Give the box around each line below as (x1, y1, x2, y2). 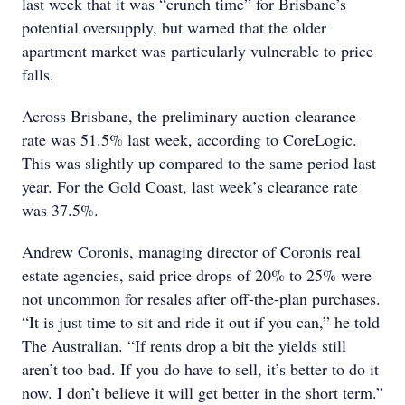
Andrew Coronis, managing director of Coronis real (22, 240, 361, 262)
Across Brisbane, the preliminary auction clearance (22, 105, 356, 127)
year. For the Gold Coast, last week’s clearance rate (22, 175, 358, 197)
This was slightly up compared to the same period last (22, 152, 376, 174)
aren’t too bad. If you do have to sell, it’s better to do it (22, 358, 379, 380)
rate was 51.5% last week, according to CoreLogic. (22, 128, 357, 150)
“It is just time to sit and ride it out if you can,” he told (22, 311, 380, 333)
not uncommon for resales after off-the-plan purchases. (22, 287, 381, 309)
